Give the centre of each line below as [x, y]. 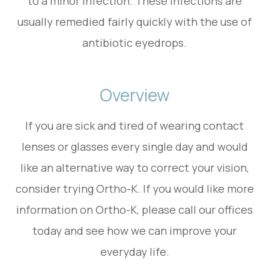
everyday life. [134, 251]
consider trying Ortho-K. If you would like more [134, 188]
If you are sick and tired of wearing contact [134, 125]
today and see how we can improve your [134, 230]
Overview [134, 95]
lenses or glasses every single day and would [134, 146]
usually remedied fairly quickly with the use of [134, 21]
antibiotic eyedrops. [134, 42]
